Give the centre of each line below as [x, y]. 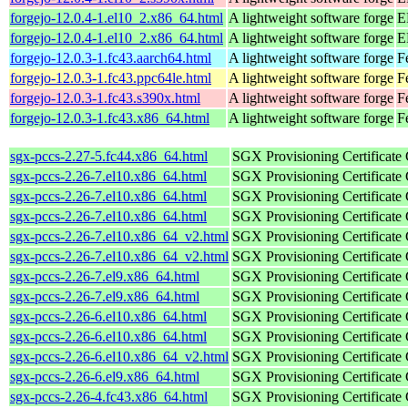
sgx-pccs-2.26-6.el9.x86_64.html [105, 376]
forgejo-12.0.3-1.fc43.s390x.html [105, 97]
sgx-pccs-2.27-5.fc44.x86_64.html [109, 156]
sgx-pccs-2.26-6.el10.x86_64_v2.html [119, 356]
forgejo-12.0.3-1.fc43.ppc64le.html [111, 77]
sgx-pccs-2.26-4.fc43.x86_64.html [109, 396]
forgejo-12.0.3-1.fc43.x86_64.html [110, 117]
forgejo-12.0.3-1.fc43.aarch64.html [111, 57]
